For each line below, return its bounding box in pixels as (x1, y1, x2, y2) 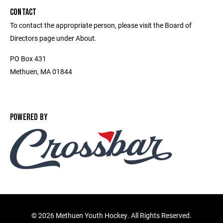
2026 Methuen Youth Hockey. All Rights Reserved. (38, 210, 192, 220)
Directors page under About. (10, 33, 97, 43)
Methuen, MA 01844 (10, 66, 72, 76)
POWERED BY (10, 111, 48, 122)
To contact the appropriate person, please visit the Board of (10, 20, 192, 30)
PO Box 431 (10, 53, 46, 63)
